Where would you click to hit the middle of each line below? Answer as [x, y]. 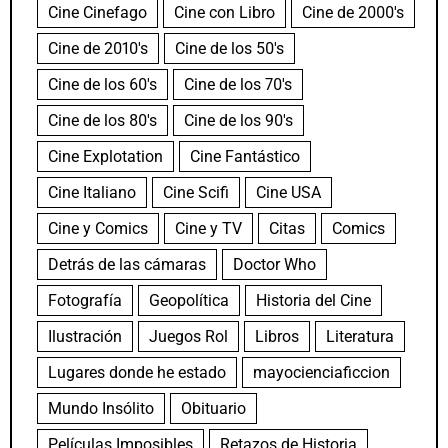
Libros [277, 337]
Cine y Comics [98, 229]
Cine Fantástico [245, 157]
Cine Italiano [92, 193]
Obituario [213, 409]
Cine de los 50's [229, 49]
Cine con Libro [224, 13]
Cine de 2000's [353, 13]
